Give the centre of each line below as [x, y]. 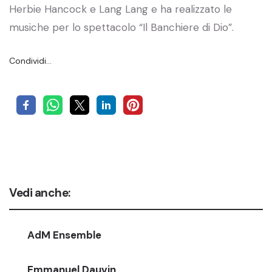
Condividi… [30, 61]
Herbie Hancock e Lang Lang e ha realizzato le [121, 9]
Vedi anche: [40, 193]
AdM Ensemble [64, 235]
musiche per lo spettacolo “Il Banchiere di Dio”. [121, 28]
